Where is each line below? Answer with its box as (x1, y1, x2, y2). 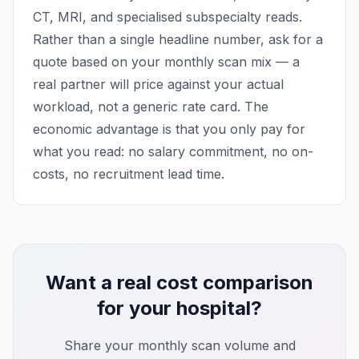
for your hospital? (97, 296, 262, 320)
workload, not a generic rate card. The (33, 99, 268, 115)
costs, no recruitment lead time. (33, 166, 224, 182)
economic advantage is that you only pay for (33, 121, 305, 137)
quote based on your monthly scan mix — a (33, 54, 300, 70)
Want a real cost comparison (46, 271, 313, 294)
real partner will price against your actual (33, 76, 284, 92)
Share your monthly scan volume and (63, 337, 296, 353)
